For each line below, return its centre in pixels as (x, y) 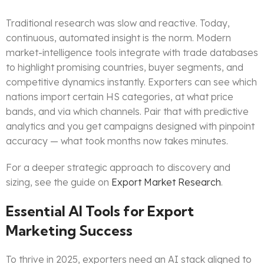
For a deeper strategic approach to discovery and (118, 168)
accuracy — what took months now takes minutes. (117, 141)
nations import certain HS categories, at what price (120, 97)
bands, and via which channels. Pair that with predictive (127, 112)
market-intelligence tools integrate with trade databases (132, 53)
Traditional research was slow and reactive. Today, (118, 23)
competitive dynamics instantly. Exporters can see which (131, 82)
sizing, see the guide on (59, 182)
